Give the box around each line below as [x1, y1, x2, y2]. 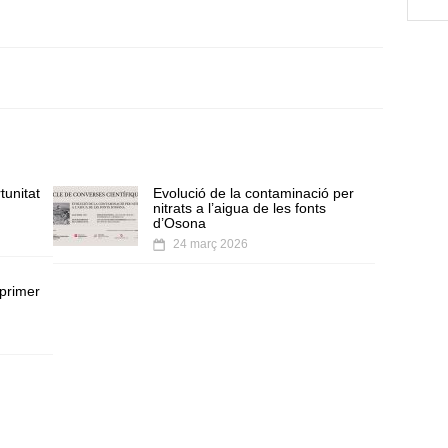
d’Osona [152, 215, 206, 232]
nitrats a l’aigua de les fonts [152, 200, 326, 217]
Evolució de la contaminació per [152, 185, 354, 202]
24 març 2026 [172, 237, 248, 252]
